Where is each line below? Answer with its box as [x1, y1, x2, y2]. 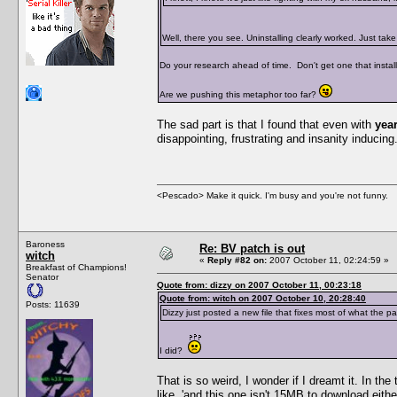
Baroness [26, 238, 65, 249]
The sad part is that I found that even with [157, 117, 375, 131]
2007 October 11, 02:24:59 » [267, 254, 389, 265]
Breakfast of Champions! [26, 261, 127, 272]
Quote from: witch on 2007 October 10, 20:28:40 [160, 292, 366, 303]
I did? [160, 345, 188, 355]
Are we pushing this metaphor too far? [160, 89, 319, 99]
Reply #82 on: [207, 254, 267, 265]
